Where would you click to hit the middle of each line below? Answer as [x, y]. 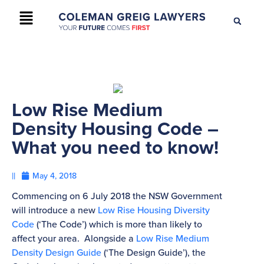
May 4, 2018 [55, 176]
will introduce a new [55, 210]
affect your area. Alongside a [74, 238]
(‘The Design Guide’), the [154, 253]
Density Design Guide [57, 253]
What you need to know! [115, 147]
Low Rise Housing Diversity [154, 210]
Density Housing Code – [115, 128]
